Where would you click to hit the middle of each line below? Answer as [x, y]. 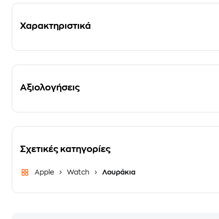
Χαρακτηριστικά [55, 26]
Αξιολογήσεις [50, 88]
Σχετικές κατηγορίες [65, 149]
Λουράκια [118, 172]
